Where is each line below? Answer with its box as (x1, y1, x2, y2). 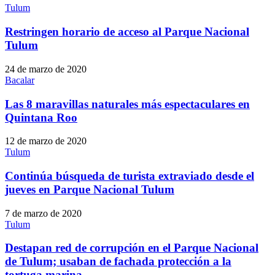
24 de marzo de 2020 (5, 63, 87, 74)
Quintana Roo (5, 110, 77, 124)
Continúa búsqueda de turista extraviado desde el (5, 169, 254, 182)
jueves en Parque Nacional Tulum (5, 182, 174, 196)
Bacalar (5, 74, 34, 85)
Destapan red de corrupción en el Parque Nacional (5, 241, 258, 255)
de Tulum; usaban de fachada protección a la (5, 255, 231, 268)
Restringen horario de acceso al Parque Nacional (5, 25, 249, 39)
